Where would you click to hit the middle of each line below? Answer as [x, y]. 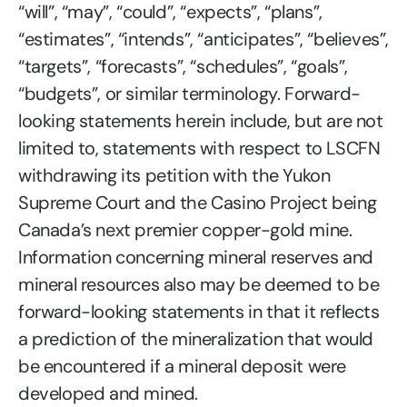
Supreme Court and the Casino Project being [198, 202]
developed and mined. [109, 393]
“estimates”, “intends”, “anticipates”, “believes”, [204, 39]
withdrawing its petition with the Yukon [174, 175]
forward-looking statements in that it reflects [199, 311]
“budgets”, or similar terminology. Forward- [189, 93]
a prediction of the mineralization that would [196, 338]
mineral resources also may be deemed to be [199, 284]
